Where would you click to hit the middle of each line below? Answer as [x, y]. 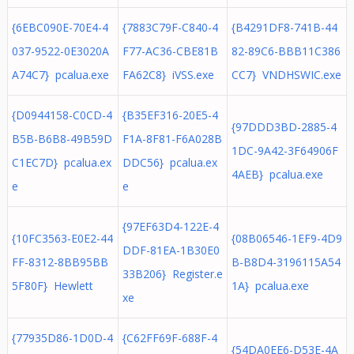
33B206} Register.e [172, 274]
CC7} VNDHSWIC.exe [286, 75]
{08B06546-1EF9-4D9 [286, 238]
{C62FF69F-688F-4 [169, 338]
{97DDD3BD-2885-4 [284, 127]
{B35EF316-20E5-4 [170, 115]
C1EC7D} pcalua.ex [61, 162]
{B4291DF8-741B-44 [284, 27]
